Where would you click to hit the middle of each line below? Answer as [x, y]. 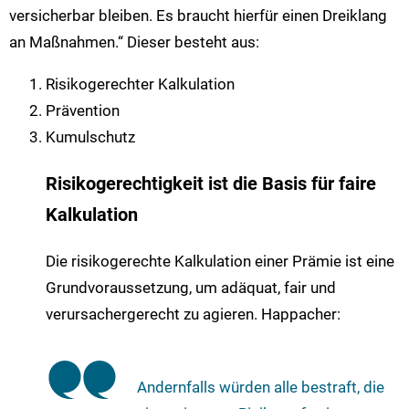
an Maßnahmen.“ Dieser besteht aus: [134, 42]
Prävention [83, 111]
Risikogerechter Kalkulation [140, 84]
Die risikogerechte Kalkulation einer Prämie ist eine [220, 262]
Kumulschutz [90, 137]
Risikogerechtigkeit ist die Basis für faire [211, 184]
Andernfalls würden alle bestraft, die [261, 387]
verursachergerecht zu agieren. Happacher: [193, 315]
